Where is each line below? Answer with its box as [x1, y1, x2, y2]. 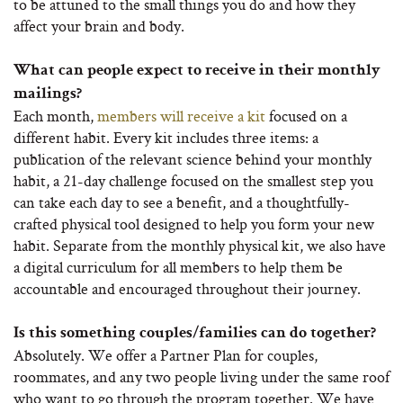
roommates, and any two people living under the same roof [13, 366, 390, 388]
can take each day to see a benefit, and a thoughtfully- [13, 192, 350, 213]
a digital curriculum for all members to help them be [13, 256, 343, 278]
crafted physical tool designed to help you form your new [13, 213, 374, 235]
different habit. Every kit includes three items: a [13, 127, 318, 148]
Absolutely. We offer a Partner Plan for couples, [13, 345, 318, 366]
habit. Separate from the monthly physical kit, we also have [13, 235, 386, 256]
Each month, [13, 105, 97, 127]
